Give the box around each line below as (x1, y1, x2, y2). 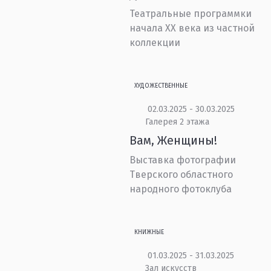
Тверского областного (129, 169, 233, 180)
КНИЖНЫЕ (134, 229, 165, 236)
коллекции (129, 37, 181, 48)
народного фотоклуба (129, 183, 232, 195)
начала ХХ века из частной (129, 22, 255, 34)
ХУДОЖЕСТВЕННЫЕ (134, 82, 188, 90)
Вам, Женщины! (129, 133, 218, 148)
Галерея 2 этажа (145, 117, 209, 127)
